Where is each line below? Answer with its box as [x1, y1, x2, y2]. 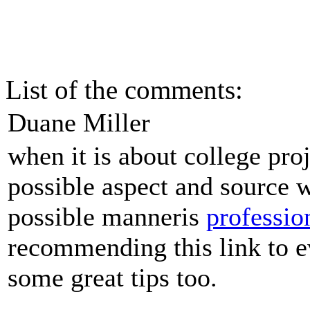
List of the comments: [6, 75, 243, 105]
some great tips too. [8, 263, 217, 293]
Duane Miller [8, 108, 150, 138]
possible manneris [8, 202, 206, 232]
